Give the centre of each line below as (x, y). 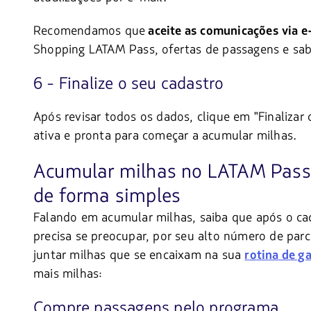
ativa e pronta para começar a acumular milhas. (165, 135)
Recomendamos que (90, 31)
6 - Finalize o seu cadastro (129, 83)
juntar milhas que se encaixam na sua (139, 254)
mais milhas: (68, 273)
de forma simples (107, 195)
